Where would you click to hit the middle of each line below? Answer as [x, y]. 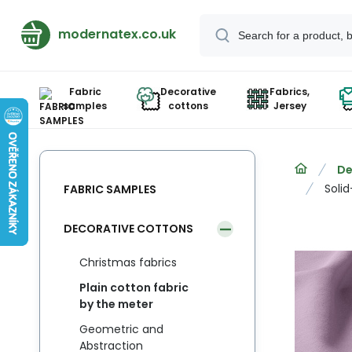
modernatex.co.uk [117, 34]
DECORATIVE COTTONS [128, 228]
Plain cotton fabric [134, 288]
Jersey [290, 106]
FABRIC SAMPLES [110, 189]
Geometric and [121, 329]
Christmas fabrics [128, 262]
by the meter [116, 304]
